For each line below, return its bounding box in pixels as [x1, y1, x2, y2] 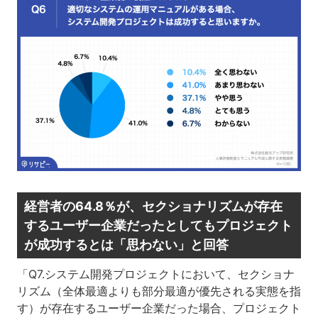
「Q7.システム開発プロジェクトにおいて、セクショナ [16, 266, 295, 281]
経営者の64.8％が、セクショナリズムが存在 [23, 198, 283, 214]
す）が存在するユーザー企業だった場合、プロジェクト [16, 300, 301, 315]
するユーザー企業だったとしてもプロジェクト [23, 217, 292, 233]
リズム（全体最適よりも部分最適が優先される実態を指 [16, 283, 301, 298]
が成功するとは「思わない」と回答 [23, 236, 229, 252]
